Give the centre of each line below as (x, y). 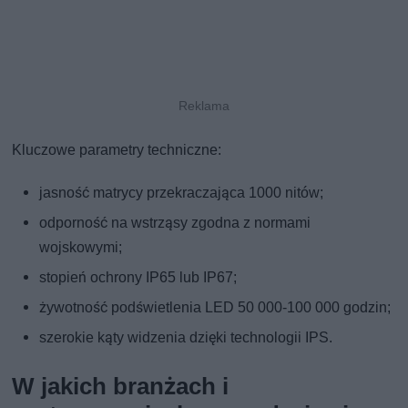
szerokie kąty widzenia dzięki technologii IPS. (186, 337)
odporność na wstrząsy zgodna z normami (175, 222)
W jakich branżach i (121, 386)
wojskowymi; (81, 247)
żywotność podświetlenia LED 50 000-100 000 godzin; (215, 307)
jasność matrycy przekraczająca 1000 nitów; (182, 192)
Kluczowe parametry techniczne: (117, 149)
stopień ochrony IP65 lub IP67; (138, 277)
